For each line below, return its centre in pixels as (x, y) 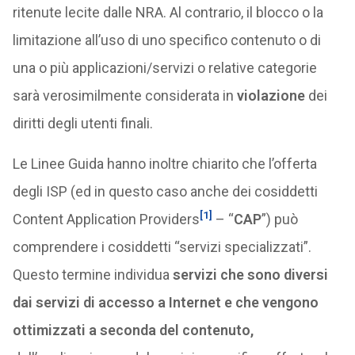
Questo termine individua (92, 275)
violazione (271, 95)
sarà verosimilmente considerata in (124, 95)
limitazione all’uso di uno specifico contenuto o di (166, 40)
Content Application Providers (106, 219)
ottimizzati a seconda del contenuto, (133, 330)
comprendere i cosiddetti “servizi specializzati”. (162, 247)
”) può (279, 219)
